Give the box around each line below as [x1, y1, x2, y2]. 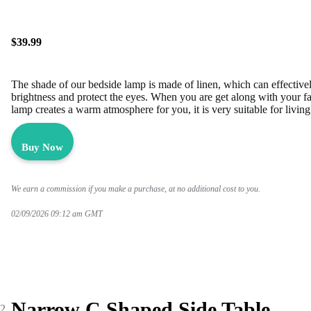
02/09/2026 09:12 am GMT [11, 208, 105, 219]
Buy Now [22, 141, 63, 153]
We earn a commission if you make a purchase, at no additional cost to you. [11, 183, 260, 194]
